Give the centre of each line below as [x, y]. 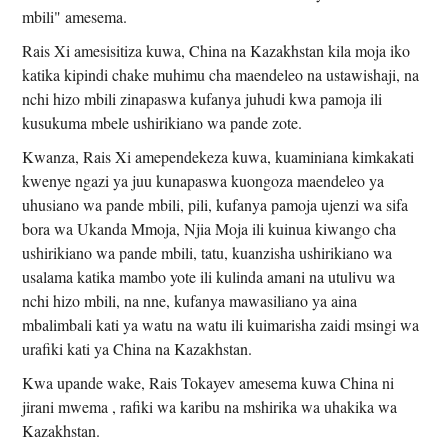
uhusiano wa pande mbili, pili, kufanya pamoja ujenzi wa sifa [215, 204]
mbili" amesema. [75, 16]
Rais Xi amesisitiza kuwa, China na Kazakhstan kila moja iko [216, 50]
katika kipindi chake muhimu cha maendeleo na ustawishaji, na [221, 74]
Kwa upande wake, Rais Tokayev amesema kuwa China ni [208, 382]
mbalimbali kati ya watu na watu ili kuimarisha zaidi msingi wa [221, 324]
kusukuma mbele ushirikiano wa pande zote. [162, 122]
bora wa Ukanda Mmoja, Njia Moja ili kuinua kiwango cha [209, 228]
